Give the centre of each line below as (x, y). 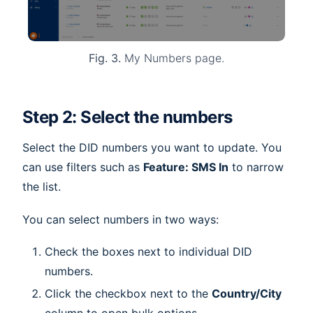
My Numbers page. (173, 58)
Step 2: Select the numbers (128, 117)
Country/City (247, 294)
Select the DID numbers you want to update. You (152, 148)
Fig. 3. (105, 58)
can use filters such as (83, 167)
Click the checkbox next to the (128, 294)
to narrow (256, 167)
